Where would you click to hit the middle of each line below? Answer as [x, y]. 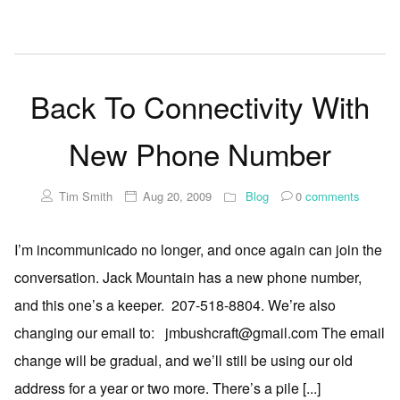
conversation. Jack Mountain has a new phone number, [188, 278]
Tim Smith [85, 196]
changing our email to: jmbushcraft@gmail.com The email [200, 333]
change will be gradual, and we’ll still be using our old [183, 361]
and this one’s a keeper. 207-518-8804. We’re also [175, 305]
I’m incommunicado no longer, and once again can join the [198, 250]
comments [330, 196]
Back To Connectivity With [200, 106]
